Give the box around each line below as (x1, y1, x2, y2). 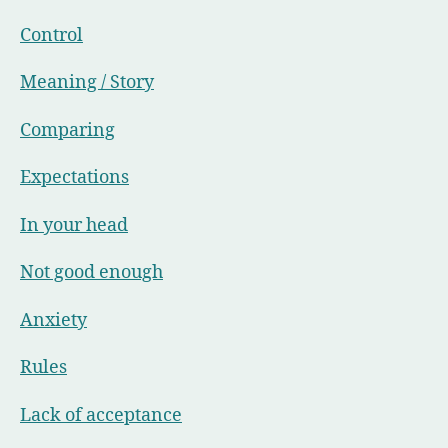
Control (20, 23, 83, 47)
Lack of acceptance (20, 403, 182, 427)
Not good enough (20, 261, 163, 285)
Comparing (20, 118, 115, 142)
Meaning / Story (20, 71, 154, 95)
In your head (20, 213, 128, 237)
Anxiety (20, 308, 87, 332)
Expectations (20, 166, 129, 190)
